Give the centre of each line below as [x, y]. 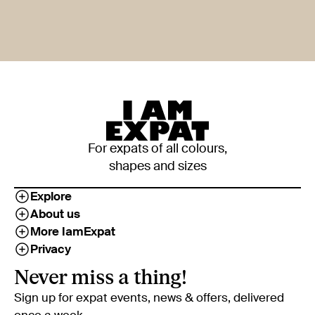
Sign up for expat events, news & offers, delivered [149, 298]
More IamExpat [73, 232]
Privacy [51, 250]
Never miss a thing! [100, 277]
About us [55, 214]
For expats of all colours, [157, 149]
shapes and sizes [157, 166]
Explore [51, 197]
